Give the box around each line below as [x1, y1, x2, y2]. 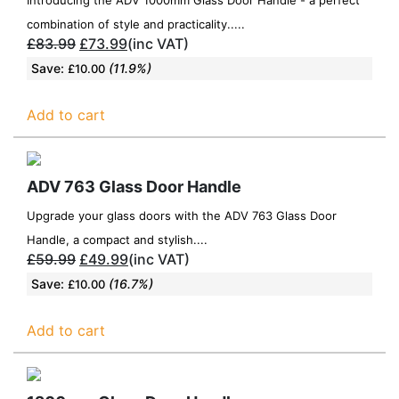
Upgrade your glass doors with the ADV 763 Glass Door [27, 208, 337, 223]
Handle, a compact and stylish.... [27, 232, 208, 247]
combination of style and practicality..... [27, 16, 245, 31]
